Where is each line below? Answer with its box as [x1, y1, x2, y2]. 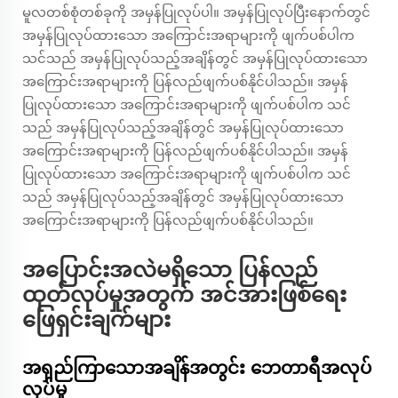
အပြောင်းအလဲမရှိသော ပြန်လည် [22, 257, 318, 283]
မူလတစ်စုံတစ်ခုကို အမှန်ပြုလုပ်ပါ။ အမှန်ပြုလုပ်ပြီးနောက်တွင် [22, 4, 370, 21]
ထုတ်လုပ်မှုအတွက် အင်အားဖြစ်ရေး [22, 282, 346, 308]
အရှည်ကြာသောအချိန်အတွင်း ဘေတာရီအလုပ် [22, 357, 372, 379]
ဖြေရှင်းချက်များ [22, 306, 171, 333]
